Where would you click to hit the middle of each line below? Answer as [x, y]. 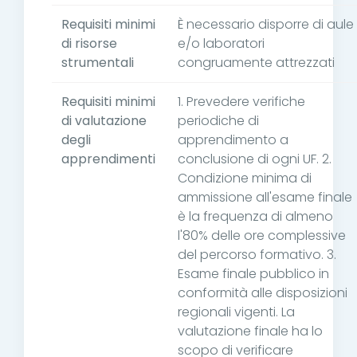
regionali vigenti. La [236, 312]
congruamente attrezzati [256, 63]
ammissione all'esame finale [265, 198]
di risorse [89, 44]
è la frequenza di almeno [255, 217]
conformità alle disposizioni [263, 293]
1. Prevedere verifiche [241, 102]
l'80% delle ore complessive [262, 236]
